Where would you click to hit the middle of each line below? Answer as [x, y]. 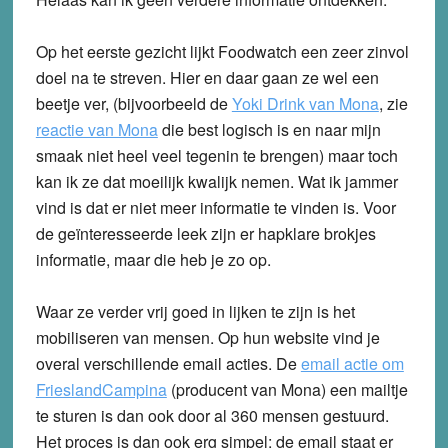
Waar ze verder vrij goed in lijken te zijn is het [195, 311]
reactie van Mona [96, 129]
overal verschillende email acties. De [168, 363]
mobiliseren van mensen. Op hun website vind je [207, 337]
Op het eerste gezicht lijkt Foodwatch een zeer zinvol [222, 51]
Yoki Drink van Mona [305, 103]
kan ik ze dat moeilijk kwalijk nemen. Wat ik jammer [216, 181]
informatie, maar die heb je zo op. [153, 259]
